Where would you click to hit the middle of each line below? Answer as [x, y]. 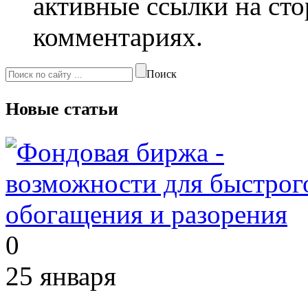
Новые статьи [62, 109]
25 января [61, 276]
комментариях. [118, 36]
